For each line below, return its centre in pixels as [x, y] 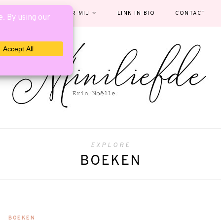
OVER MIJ [74, 13]
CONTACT [190, 13]
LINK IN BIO [136, 13]
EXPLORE [110, 146]
